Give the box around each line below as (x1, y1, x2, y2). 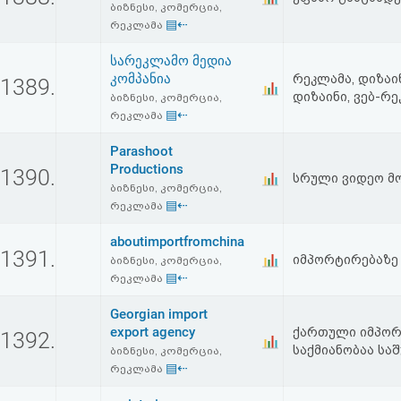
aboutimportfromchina (110, 234, 244, 250)
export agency (110, 324, 195, 340)
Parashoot (110, 143, 173, 159)
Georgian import (110, 306, 208, 322)
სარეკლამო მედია (110, 53, 232, 69)
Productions (110, 161, 183, 177)
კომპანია (110, 71, 171, 87)
